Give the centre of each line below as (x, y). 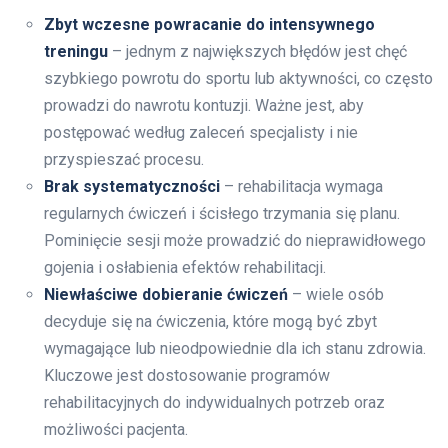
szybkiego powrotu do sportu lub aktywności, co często (238, 78)
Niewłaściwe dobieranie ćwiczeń (166, 294)
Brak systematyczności (132, 186)
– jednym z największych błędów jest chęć (257, 51)
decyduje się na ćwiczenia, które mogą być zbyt (210, 321)
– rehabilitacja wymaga (301, 186)
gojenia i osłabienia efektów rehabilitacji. (185, 267)
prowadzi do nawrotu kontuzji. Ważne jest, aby (204, 105)
